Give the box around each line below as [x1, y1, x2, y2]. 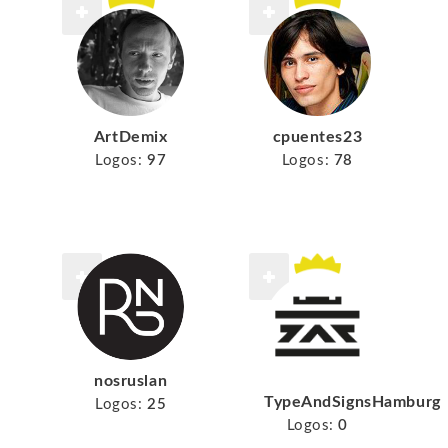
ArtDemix [93, 128, 168, 145]
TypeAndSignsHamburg [263, 393, 441, 410]
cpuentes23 [272, 128, 363, 145]
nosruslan [94, 372, 168, 389]
